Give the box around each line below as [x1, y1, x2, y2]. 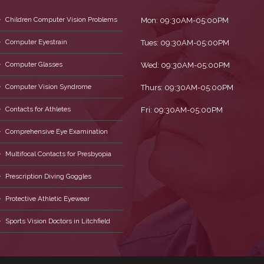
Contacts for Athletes [5, 105, 71, 113]
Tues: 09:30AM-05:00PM [141, 38, 229, 47]
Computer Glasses [5, 60, 62, 68]
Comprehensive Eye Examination [5, 127, 108, 136]
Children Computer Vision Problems [5, 15, 117, 24]
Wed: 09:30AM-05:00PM [141, 61, 230, 70]
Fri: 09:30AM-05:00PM [141, 105, 223, 114]
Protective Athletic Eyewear [5, 194, 90, 203]
